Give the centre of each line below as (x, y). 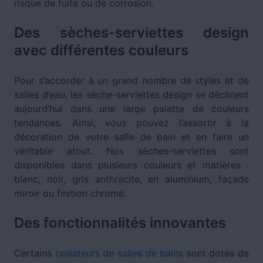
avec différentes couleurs (101, 50)
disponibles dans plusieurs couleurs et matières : (131, 165)
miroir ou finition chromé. (70, 193)
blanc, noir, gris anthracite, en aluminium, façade (131, 179)
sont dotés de (216, 253)
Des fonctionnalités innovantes (120, 222)
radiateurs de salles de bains (119, 253)
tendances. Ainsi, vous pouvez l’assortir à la (131, 122)
